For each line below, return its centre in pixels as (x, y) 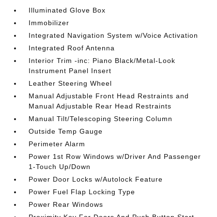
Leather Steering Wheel (70, 83)
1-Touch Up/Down (60, 166)
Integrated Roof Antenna (72, 48)
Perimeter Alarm (57, 144)
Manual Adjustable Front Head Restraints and (109, 96)
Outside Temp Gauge (66, 131)
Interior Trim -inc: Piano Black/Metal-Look (102, 60)
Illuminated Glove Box (67, 10)
